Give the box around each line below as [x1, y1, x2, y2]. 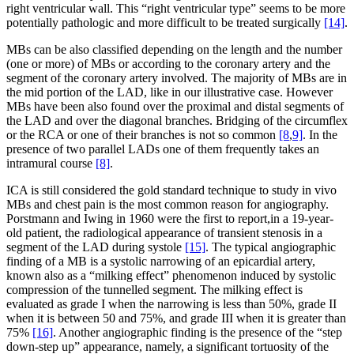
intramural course [6, 156, 96, 171]
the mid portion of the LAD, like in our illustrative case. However [6, 85, 333, 100]
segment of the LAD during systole [6, 240, 185, 254]
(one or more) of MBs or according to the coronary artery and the [6, 57, 330, 71]
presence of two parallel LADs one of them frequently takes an [6, 142, 319, 156]
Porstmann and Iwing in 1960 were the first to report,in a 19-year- [6, 212, 333, 226]
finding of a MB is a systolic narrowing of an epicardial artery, [6, 254, 315, 269]
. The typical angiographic [205, 240, 336, 254]
